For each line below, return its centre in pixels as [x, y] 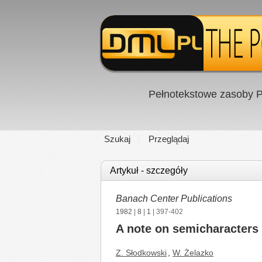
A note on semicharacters [187, 229]
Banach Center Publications [174, 199]
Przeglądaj [169, 139]
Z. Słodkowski [141, 253]
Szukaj [117, 139]
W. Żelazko [193, 253]
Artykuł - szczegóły [149, 170]
